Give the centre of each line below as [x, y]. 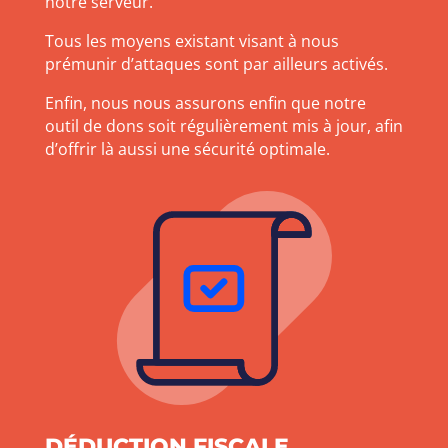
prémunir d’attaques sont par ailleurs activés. [216, 64]
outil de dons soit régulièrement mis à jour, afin [223, 126]
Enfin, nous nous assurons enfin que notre [205, 103]
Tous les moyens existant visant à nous [191, 41]
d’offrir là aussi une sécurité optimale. [187, 149]
